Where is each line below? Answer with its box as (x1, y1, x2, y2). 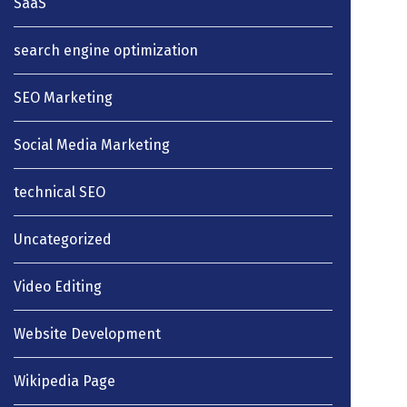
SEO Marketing (14, 88, 114, 106)
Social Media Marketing (14, 135, 171, 154)
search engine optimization (14, 41, 199, 59)
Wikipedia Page (14, 372, 116, 390)
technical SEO (14, 183, 106, 201)
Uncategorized (14, 230, 113, 248)
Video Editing (14, 277, 103, 295)
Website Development (14, 324, 162, 342)
